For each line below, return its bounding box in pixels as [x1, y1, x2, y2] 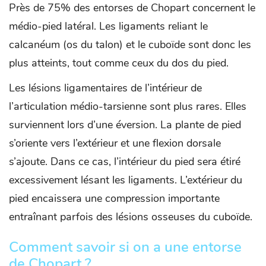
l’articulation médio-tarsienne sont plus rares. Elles [9, 99, 246, 113]
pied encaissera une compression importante [9, 191, 220, 205]
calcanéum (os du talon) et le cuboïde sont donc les [9, 37, 251, 52]
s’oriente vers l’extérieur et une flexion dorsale [9, 135, 221, 150]
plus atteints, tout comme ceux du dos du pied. [9, 55, 229, 70]
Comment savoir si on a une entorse [9, 237, 242, 256]
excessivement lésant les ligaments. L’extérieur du [9, 172, 242, 187]
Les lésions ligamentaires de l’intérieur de [9, 80, 202, 95]
